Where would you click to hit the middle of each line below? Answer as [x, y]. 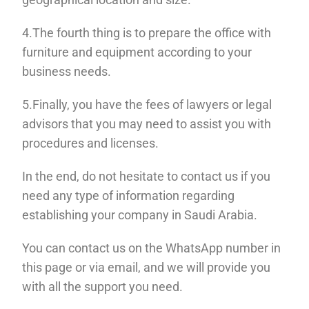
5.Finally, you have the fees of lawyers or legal [147, 104]
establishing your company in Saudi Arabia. [140, 215]
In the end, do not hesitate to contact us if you [147, 176]
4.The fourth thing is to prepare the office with [147, 32]
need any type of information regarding [129, 195]
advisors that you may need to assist [122, 123]
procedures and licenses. [91, 143]
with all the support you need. [103, 286]
